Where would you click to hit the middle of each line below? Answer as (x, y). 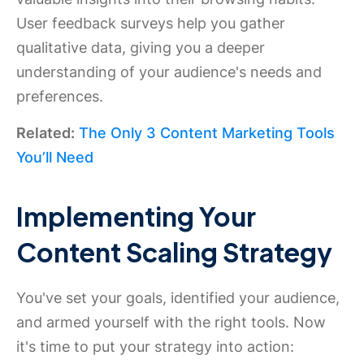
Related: (45, 133)
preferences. (60, 96)
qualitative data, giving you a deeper (141, 48)
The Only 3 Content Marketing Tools (207, 133)
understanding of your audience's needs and (169, 72)
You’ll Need (55, 157)
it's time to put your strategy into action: (155, 347)
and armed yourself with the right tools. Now (171, 322)
